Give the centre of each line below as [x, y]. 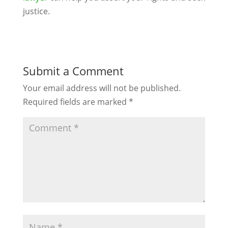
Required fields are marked [76, 102]
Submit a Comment [73, 71]
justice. [36, 11]
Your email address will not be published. [102, 88]
